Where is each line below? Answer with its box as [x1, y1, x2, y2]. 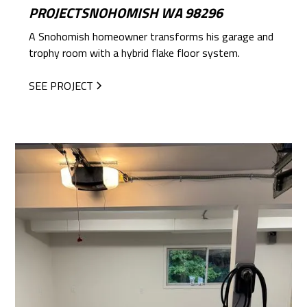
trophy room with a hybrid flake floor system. [29, 45, 241, 62]
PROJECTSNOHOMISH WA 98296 [29, 2, 223, 24]
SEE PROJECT [29, 77, 94, 95]
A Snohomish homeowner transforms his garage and [29, 28, 274, 45]
